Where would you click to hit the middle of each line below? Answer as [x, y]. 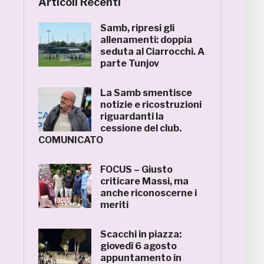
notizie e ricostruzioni [151, 105]
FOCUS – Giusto [136, 169]
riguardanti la [132, 116]
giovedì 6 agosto [138, 246]
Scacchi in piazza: [141, 234]
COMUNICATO [71, 140]
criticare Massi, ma [144, 181]
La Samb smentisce [146, 93]
